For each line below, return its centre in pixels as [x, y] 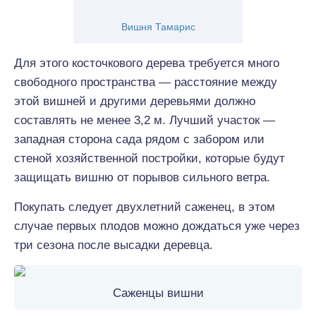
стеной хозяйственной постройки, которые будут [150, 158]
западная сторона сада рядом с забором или [139, 139]
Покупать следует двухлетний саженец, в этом [145, 207]
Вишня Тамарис [158, 27]
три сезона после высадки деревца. [114, 245]
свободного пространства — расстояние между [146, 82]
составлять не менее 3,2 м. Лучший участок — [145, 120]
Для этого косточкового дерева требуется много [147, 63]
